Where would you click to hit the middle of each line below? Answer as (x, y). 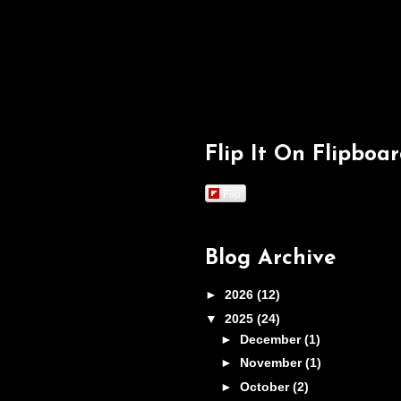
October (266, 386)
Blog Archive (270, 259)
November (272, 363)
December (272, 339)
